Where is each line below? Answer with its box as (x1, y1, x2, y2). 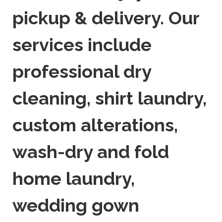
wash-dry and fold (12, 141, 169, 162)
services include (12, 34, 152, 55)
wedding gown (12, 194, 139, 216)
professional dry (12, 60, 151, 82)
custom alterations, (12, 114, 178, 135)
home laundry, (12, 167, 135, 189)
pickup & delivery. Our (12, 7, 199, 28)
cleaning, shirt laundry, (12, 87, 207, 109)
